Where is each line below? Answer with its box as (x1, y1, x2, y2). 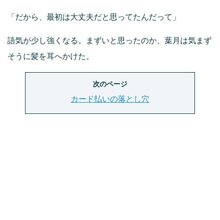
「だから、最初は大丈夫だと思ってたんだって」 (7, 13, 180, 22)
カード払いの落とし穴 (71, 95, 149, 104)
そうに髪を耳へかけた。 (7, 52, 94, 61)
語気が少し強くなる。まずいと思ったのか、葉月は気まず (7, 36, 212, 45)
